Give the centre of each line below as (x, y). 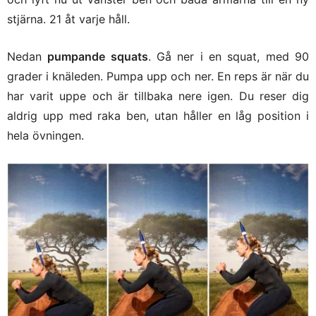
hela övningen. (45, 136)
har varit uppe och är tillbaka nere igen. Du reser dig (158, 96)
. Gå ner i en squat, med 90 (229, 57)
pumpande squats (98, 57)
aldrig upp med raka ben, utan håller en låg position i (158, 116)
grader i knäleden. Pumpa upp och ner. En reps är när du (158, 77)
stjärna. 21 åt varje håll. (68, 19)
